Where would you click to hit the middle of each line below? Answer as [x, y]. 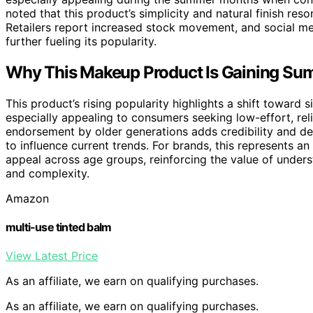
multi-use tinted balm [59, 227]
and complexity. [48, 173]
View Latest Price [52, 256]
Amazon [27, 198]
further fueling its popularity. [81, 41]
